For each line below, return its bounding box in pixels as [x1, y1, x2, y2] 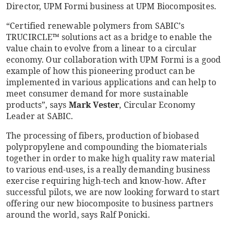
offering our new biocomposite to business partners [6, 198, 214, 209]
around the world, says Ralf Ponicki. [6, 209, 150, 220]
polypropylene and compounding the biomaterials [6, 141, 207, 152]
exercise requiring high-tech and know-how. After [6, 175, 206, 186]
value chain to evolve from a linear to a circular [6, 43, 197, 54]
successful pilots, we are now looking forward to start [6, 186, 220, 198]
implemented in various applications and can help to [6, 76, 217, 88]
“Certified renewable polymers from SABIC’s [6, 20, 184, 31]
